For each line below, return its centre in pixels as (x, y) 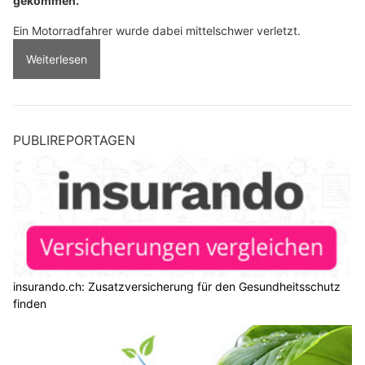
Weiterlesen (57, 59)
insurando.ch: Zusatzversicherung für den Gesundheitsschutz (177, 287)
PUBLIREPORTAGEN (74, 141)
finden (30, 304)
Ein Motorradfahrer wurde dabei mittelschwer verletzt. (157, 31)
